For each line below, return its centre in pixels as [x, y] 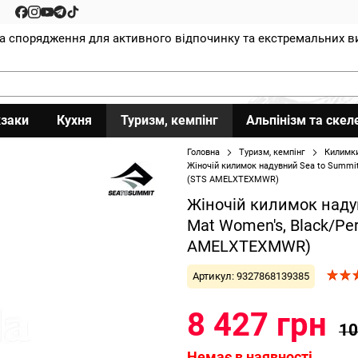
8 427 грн [257, 325]
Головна [203, 152]
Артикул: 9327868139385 [251, 276]
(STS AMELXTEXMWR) [233, 179]
